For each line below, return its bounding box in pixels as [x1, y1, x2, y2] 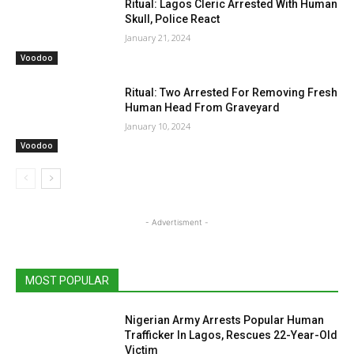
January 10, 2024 [125, 119, 191, 132]
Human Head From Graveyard [125, 100, 281, 114]
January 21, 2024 [125, 31, 191, 43]
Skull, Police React [125, 12, 220, 25]
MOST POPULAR [25, 274, 109, 288]
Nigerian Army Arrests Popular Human [125, 314, 325, 327]
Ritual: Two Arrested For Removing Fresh [125, 85, 338, 99]
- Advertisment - [145, 217, 209, 228]
